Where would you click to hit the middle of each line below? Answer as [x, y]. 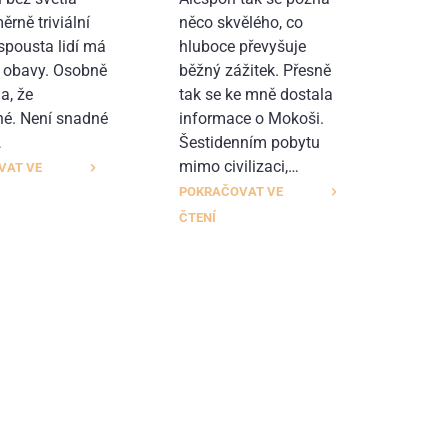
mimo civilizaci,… [238, 166]
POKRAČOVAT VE [230, 191]
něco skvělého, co [240, 22]
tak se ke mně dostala [255, 94]
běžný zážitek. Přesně [254, 70]
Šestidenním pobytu [249, 142]
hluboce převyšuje [242, 46]
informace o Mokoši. [251, 118]
